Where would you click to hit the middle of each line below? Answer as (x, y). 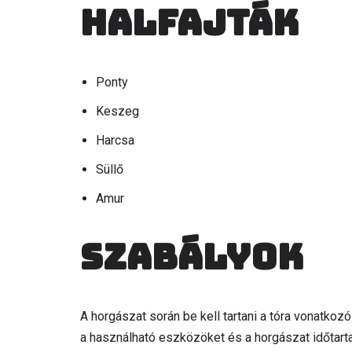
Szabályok (192, 257)
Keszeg (117, 111)
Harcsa (115, 140)
